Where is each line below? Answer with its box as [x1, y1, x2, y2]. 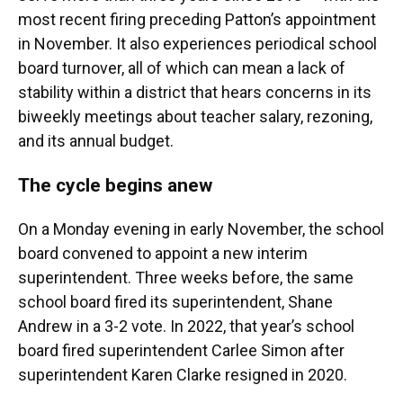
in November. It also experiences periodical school [18, 34, 377, 54]
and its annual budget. [18, 131, 174, 151]
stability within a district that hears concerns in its [18, 83, 372, 103]
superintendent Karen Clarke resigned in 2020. [18, 365, 347, 385]
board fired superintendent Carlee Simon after [18, 341, 345, 361]
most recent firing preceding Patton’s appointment [18, 10, 376, 30]
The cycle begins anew [18, 174, 212, 197]
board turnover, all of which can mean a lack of [18, 58, 345, 78]
